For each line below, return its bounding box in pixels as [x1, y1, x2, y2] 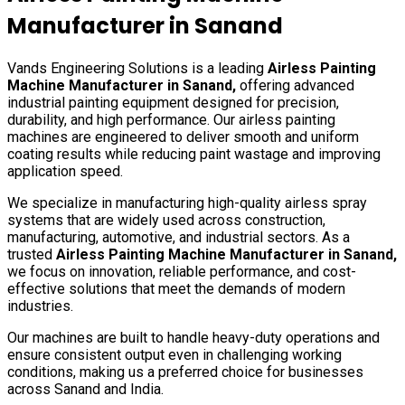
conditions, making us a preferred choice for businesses [7, 363, 363, 381]
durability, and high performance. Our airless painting [7, 111, 335, 128]
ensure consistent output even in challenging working [7, 346, 342, 363]
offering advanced [236, 77, 354, 94]
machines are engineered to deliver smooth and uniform [7, 128, 359, 146]
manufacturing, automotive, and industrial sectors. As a [7, 229, 350, 246]
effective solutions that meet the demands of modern [7, 280, 345, 297]
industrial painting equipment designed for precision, [7, 94, 339, 111]
